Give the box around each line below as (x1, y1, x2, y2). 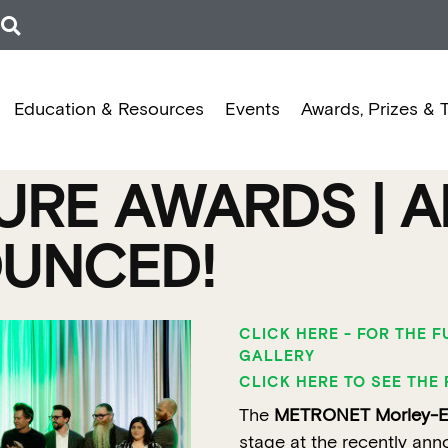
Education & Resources (13, 98, 204, 121)
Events (224, 98, 280, 121)
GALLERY (239, 347, 316, 366)
